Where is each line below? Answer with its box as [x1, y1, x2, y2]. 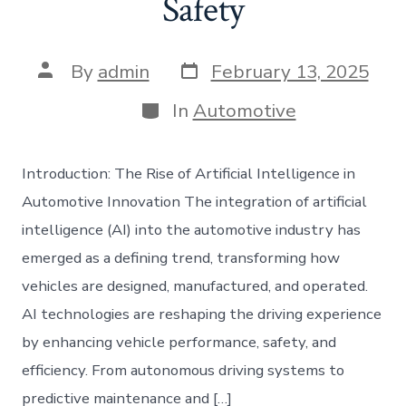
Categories [138, 93, 233, 120]
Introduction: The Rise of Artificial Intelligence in [22, 163, 356, 185]
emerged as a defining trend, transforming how [22, 247, 341, 269]
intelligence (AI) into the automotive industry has [22, 219, 362, 241]
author [36, 74, 95, 101]
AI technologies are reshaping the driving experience [22, 304, 382, 325]
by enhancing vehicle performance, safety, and [22, 332, 337, 353]
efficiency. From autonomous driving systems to [22, 360, 345, 382]
